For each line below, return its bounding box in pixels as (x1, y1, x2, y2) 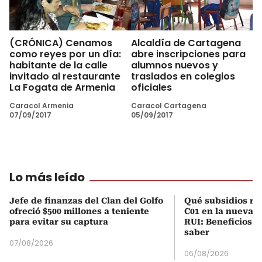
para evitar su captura (9, 216, 108, 226)
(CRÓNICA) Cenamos (9, 36, 112, 50)
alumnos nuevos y (131, 58, 218, 72)
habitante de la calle (9, 58, 108, 72)
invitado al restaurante (9, 69, 120, 83)
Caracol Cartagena (131, 100, 206, 111)
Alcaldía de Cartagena (131, 36, 241, 50)
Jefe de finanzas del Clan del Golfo (9, 195, 163, 205)
